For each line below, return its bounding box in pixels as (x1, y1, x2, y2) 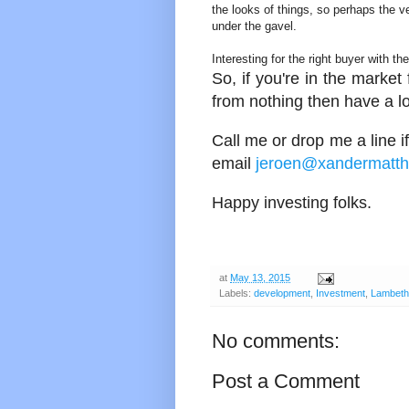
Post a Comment (212, 370, 360, 393)
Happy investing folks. (212, 194, 372, 213)
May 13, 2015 (230, 272, 290, 284)
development (254, 288, 310, 299)
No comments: (212, 330, 340, 353)
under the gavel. (212, 19, 297, 34)
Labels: (219, 288, 254, 299)
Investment (316, 288, 365, 299)
